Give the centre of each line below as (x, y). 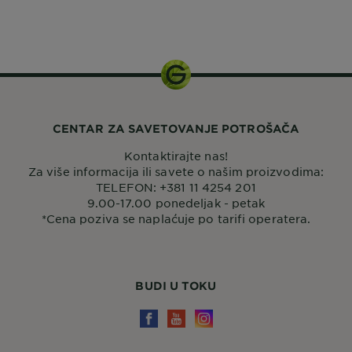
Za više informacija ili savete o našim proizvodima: (176, 171)
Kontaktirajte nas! (176, 156)
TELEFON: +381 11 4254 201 (176, 187)
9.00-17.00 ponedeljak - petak (176, 203)
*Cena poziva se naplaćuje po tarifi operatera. (176, 218)
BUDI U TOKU (176, 286)
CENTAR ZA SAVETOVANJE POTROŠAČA (176, 128)
